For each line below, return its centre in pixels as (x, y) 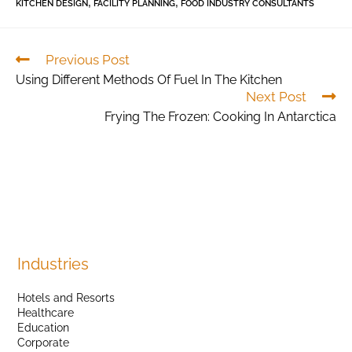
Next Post (276, 97)
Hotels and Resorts (66, 298)
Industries (53, 264)
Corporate (44, 343)
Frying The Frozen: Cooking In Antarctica (220, 117)
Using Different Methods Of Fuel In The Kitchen (149, 80)
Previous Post (88, 60)
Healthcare (46, 313)
